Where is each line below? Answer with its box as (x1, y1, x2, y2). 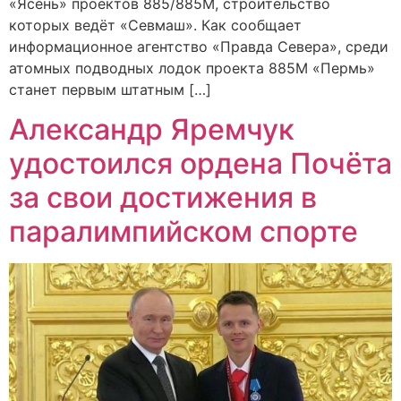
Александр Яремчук (9, 112, 294, 148)
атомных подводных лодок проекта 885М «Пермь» (9, 59, 375, 78)
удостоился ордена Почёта (9, 146, 392, 182)
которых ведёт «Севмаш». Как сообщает (9, 16, 302, 35)
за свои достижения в (9, 180, 317, 216)
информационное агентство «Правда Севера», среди (9, 38, 388, 56)
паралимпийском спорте (9, 214, 358, 250)
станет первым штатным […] (9, 81, 211, 99)
